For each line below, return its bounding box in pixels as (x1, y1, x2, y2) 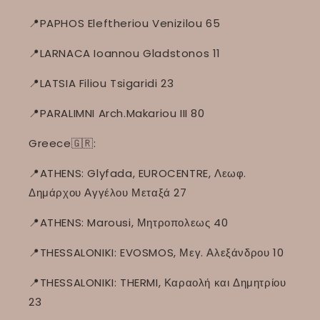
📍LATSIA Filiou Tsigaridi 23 (29, 76, 174, 91)
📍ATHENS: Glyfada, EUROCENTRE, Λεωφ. (29, 166, 246, 181)
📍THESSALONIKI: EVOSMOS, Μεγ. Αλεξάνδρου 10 (29, 245, 284, 261)
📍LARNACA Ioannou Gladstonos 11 (29, 46, 221, 61)
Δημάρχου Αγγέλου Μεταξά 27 (29, 185, 187, 201)
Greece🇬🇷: (29, 136, 96, 151)
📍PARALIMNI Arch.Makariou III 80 (29, 106, 205, 121)
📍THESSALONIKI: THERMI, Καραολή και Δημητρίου (29, 275, 286, 291)
